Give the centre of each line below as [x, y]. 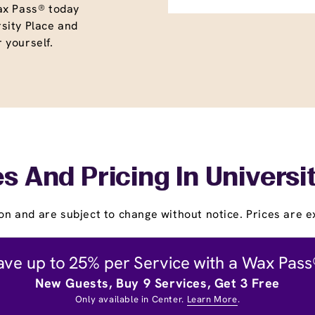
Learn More [212, 299]
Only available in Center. [131, 299]
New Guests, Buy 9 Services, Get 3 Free [157, 283]
